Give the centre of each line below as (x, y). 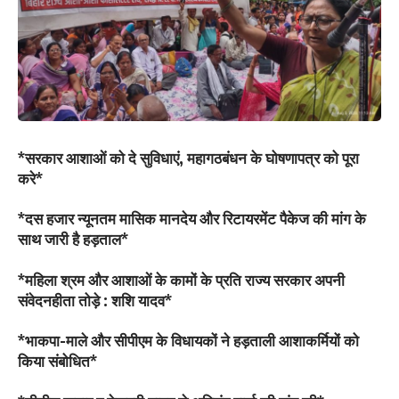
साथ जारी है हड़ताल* (73, 239)
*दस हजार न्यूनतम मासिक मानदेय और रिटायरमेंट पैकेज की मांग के (192, 219)
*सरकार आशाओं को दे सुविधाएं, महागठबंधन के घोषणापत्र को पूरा (188, 157)
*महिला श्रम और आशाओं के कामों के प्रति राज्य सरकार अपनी (181, 279)
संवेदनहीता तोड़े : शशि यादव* (95, 300)
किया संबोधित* (57, 361)
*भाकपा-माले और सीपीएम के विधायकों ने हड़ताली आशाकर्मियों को (188, 341)
